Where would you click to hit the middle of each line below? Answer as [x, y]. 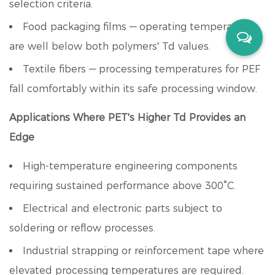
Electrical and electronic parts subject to [122, 208]
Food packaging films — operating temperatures [140, 27]
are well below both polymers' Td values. [110, 46]
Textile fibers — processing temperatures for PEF [141, 69]
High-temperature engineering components [130, 166]
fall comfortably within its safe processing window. [133, 89]
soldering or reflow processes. [82, 228]
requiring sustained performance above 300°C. [122, 186]
